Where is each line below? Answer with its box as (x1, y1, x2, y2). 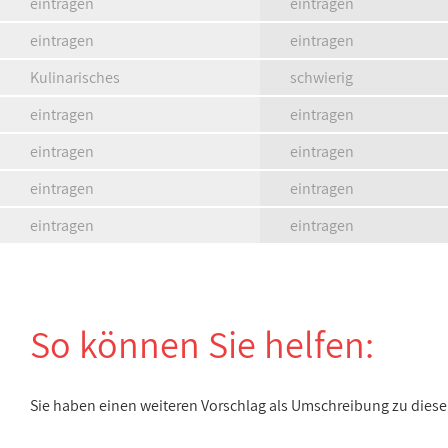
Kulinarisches (30, 67, 120, 88)
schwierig (290, 67, 353, 88)
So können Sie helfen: (30, 319, 374, 369)
